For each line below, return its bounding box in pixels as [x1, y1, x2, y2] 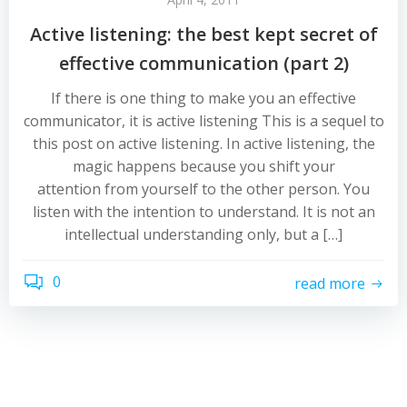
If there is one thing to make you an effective [51, 88, 356, 108]
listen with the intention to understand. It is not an [32, 202, 375, 222]
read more [294, 273, 365, 293]
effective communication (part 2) [58, 51, 349, 75]
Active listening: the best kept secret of [29, 22, 378, 46]
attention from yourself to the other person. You [37, 179, 370, 199]
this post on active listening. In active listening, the [32, 134, 375, 154]
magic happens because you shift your [72, 156, 335, 176]
